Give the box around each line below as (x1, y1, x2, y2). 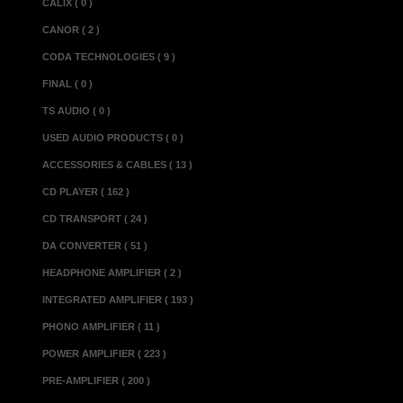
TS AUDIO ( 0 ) (42, 105, 112, 116)
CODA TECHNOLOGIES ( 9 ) (42, 51, 176, 62)
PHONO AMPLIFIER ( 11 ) (42, 321, 161, 332)
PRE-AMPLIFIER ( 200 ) (42, 375, 151, 386)
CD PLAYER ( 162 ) (42, 186, 130, 197)
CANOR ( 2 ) (42, 24, 101, 35)
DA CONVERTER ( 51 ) (42, 240, 148, 251)
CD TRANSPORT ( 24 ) (42, 213, 148, 224)
